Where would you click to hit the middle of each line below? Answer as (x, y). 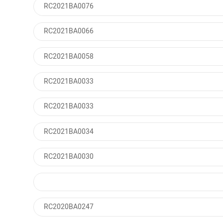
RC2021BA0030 (69, 157)
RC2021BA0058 (69, 56)
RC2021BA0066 (69, 32)
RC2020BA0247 (69, 207)
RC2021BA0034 (69, 132)
